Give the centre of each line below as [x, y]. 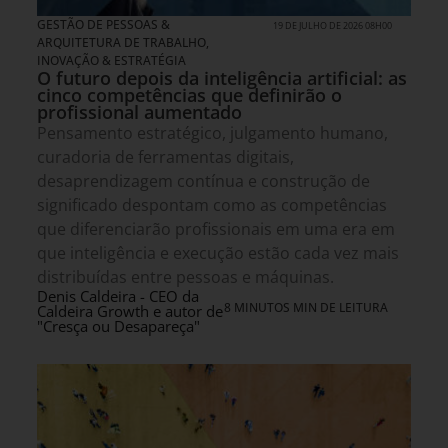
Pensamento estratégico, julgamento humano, [212, 133]
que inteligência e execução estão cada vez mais [218, 253]
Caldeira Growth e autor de [130, 311]
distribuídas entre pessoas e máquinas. [185, 277]
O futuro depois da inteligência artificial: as [222, 78]
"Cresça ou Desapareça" [118, 326]
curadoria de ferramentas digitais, [165, 157]
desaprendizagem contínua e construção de [203, 181]
